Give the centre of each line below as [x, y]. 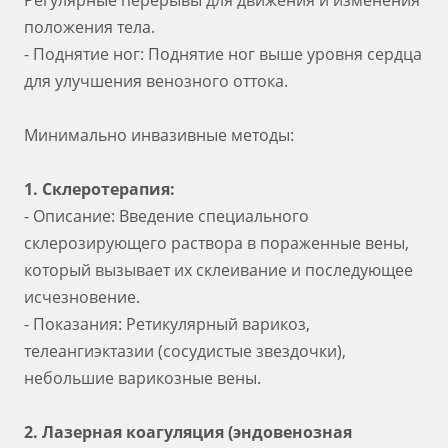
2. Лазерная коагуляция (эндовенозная [188, 432]
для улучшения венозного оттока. [156, 81]
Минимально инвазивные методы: [159, 135]
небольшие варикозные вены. [142, 378]
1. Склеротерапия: [99, 189]
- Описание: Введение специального [166, 216]
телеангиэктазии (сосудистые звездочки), [185, 351]
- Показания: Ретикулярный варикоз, [167, 324]
